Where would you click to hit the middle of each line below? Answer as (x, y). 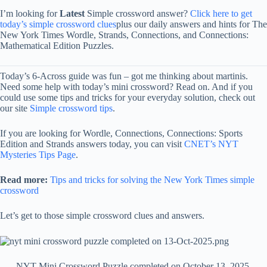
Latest (72, 13)
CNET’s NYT (211, 144)
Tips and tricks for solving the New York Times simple (152, 180)
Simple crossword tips (71, 108)
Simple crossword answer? (137, 13)
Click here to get (221, 13)
